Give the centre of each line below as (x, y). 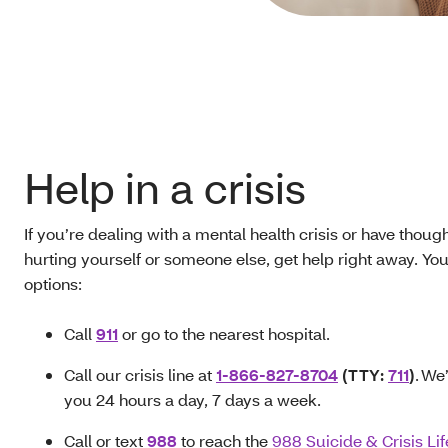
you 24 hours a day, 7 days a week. (192, 399)
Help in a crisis (165, 188)
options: (53, 283)
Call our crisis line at (140, 374)
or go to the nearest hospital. (225, 333)
